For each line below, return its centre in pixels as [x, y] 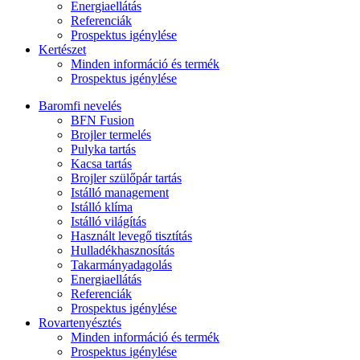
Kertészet [62, 50]
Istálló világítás [108, 222]
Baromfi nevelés [80, 106]
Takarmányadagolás [121, 265]
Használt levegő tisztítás [131, 236]
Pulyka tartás [103, 149]
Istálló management [120, 193]
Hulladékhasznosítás [123, 251]
